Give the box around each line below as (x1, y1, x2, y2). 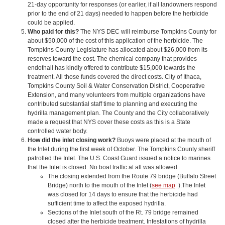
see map (152, 181, 175, 189)
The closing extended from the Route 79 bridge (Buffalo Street (48, 172, 216, 180)
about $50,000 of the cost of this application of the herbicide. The (28, 37, 203, 44)
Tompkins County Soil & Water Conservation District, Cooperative (28, 82, 205, 89)
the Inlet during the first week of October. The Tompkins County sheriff (28, 145, 215, 153)
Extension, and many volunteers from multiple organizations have (28, 91, 205, 98)
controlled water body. (28, 127, 87, 135)
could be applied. (28, 19, 75, 26)
